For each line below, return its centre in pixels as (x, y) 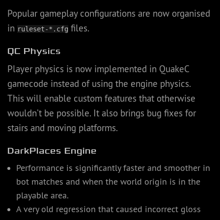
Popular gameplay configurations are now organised (109, 14)
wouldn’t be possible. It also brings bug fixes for (102, 113)
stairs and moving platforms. (63, 128)
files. (79, 28)
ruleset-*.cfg (43, 29)
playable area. (42, 196)
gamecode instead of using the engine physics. (99, 84)
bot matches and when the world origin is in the (108, 182)
